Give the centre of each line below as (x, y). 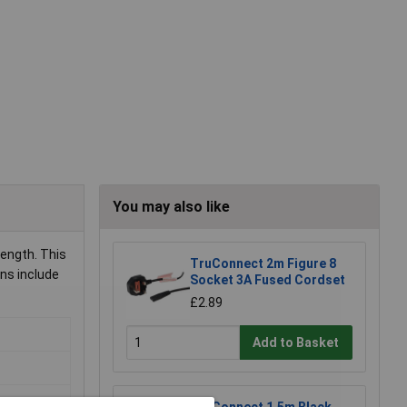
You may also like (171, 207)
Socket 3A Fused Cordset (268, 280)
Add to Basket (296, 342)
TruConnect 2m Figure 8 (263, 264)
